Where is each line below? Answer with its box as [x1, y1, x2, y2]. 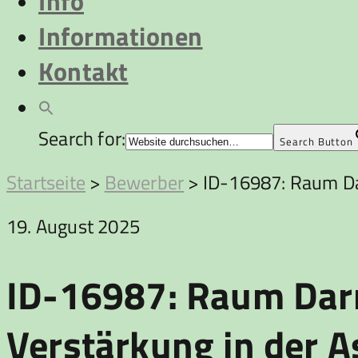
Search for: [38, 124, 126, 153]
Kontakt [38, 52, 129, 90]
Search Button [280, 133, 353, 149]
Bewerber [104, 168, 185, 197]
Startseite [6, 168, 86, 197]
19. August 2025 [6, 212, 140, 241]
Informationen [38, 17, 203, 55]
